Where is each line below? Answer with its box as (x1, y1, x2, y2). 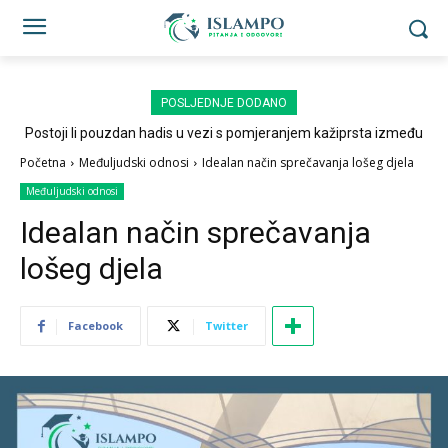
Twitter (205, 318, 248, 333)
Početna (20, 154, 66, 171)
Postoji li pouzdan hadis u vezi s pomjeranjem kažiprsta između (25, 125, 423, 141)
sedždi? (200, 141, 248, 157)
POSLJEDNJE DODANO (161, 96, 287, 110)
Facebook (68, 318, 123, 333)
